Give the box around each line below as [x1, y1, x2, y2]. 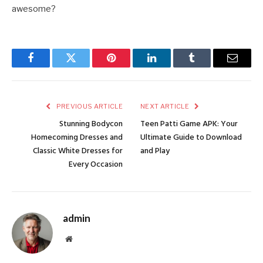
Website [72, 234, 98, 243]
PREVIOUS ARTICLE [55, 102, 123, 111]
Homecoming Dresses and [31, 131, 123, 145]
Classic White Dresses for [33, 144, 123, 159]
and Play [140, 144, 170, 159]
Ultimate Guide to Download [140, 131, 242, 145]
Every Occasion [69, 158, 123, 172]
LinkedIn [150, 61, 190, 72]
